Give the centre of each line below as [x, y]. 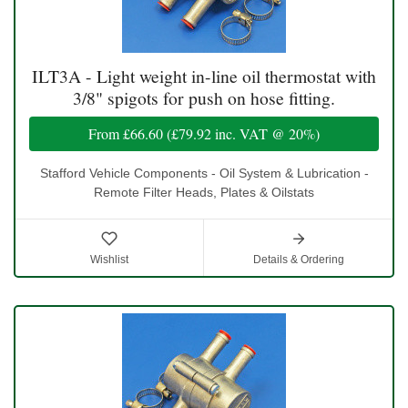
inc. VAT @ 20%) [265, 133]
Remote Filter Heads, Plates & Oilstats [204, 192]
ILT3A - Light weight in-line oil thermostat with [204, 76]
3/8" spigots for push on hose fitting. [204, 97]
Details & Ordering [298, 259]
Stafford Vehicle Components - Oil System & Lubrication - [204, 173]
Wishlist [109, 259]
